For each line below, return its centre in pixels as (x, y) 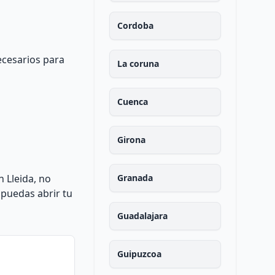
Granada (135, 178)
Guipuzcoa (139, 254)
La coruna (138, 64)
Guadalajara (142, 216)
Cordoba (135, 25)
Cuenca (132, 102)
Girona (131, 140)
